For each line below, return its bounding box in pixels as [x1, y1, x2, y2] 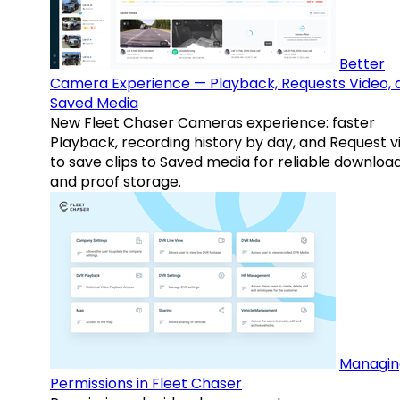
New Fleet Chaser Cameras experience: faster [50, 112, 375, 134]
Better [339, 54, 385, 75]
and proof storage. [50, 171, 181, 193]
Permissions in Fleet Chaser [50, 373, 242, 395]
